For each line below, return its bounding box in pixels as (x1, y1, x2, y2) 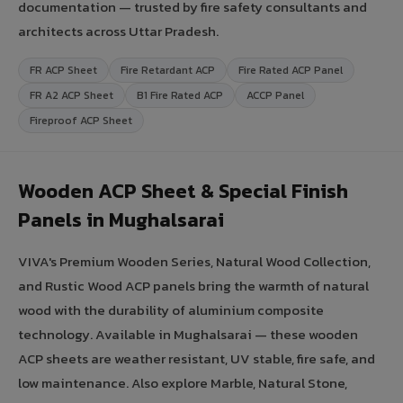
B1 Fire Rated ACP (137, 86, 223, 103)
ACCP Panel (246, 86, 304, 103)
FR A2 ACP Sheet (30, 86, 113, 103)
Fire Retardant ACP (121, 61, 215, 78)
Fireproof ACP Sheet (30, 112, 132, 129)
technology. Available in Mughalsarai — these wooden (18, 323, 358, 345)
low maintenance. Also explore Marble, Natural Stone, (18, 372, 347, 393)
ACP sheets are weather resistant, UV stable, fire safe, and (18, 347, 375, 369)
